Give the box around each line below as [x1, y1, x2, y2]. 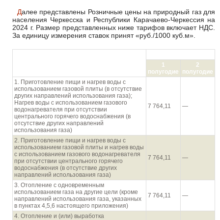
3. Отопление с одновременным [14, 182, 104, 189]
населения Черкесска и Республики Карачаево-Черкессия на [12, 16, 215, 24]
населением [61, 63, 97, 70]
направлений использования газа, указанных [14, 195, 141, 202]
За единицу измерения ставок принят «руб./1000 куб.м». [12, 31, 195, 39]
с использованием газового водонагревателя [14, 151, 140, 158]
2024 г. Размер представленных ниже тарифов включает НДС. [12, 24, 215, 31]
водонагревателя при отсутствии [14, 106, 107, 113]
